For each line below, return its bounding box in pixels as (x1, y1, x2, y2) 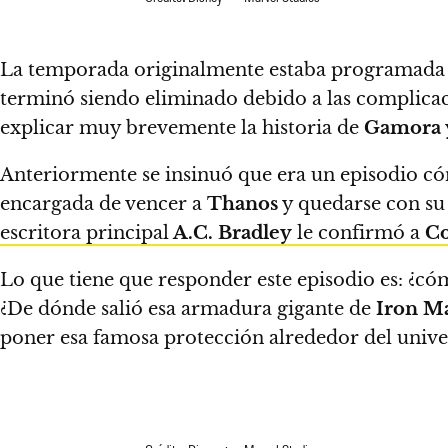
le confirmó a (292, 222, 425, 244)
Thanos (207, 193, 278, 215)
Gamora (364, 117, 441, 139)
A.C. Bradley (169, 222, 292, 244)
